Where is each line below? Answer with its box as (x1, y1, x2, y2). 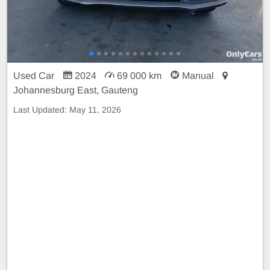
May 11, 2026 (69, 104, 121, 115)
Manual (180, 70, 216, 81)
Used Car (13, 70, 57, 81)
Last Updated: (13, 104, 69, 115)
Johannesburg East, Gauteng (13, 84, 138, 95)
